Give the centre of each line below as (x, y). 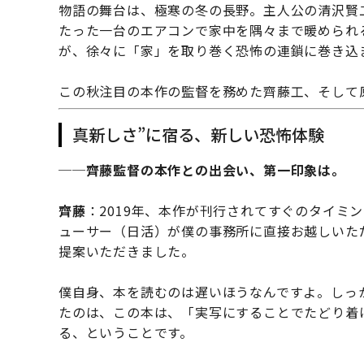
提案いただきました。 (127, 251)
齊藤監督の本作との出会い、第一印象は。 (215, 170)
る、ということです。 (126, 333)
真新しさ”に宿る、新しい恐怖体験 (198, 135)
